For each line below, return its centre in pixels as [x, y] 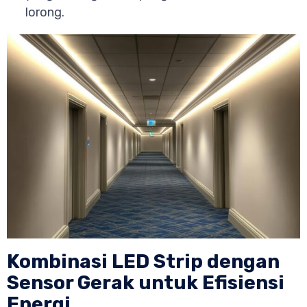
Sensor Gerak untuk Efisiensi [146, 283]
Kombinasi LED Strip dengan [143, 262]
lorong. [45, 13]
